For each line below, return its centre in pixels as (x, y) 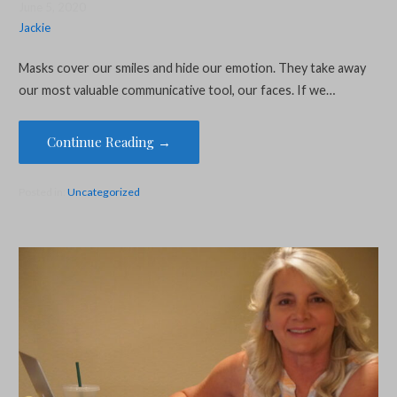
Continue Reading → (109, 141)
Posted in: (43, 192)
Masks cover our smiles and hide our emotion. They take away (192, 68)
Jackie (34, 27)
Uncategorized (103, 192)
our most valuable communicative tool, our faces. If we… (176, 90)
